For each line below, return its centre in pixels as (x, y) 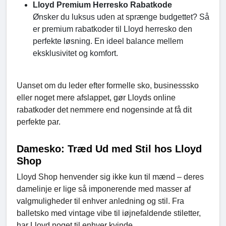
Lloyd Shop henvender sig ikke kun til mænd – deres (110, 177)
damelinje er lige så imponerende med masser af (104, 189)
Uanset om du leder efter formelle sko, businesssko (108, 86)
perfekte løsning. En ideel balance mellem (108, 41)
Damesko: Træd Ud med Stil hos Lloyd (109, 149)
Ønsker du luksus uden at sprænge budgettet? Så (121, 17)
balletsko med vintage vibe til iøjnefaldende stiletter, (109, 213)
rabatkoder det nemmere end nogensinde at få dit (104, 110)
